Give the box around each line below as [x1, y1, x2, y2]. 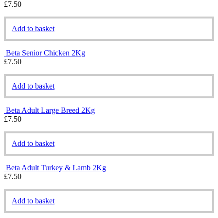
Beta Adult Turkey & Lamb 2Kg [6, 163, 106, 172]
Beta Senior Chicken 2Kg [6, 48, 85, 57]
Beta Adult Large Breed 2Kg [6, 106, 95, 114]
